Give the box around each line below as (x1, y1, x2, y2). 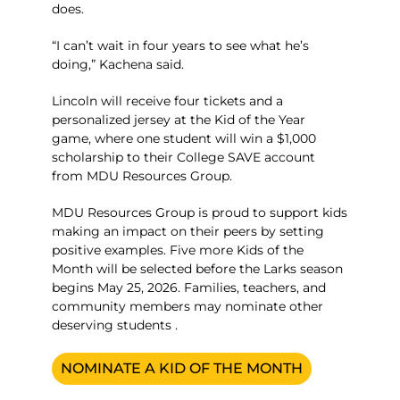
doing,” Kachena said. (52, 55, 185, 72)
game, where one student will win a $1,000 (52, 129, 317, 146)
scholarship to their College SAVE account (52, 148, 316, 165)
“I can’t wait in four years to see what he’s (52, 37, 310, 54)
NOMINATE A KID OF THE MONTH (61, 359, 304, 377)
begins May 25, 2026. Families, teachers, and (52, 279, 327, 296)
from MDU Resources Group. (52, 167, 233, 184)
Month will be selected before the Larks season (52, 260, 344, 277)
